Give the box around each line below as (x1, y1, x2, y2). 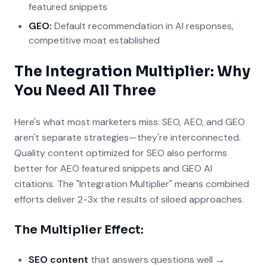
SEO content (29, 253, 88, 266)
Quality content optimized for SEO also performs (14, 147, 227, 159)
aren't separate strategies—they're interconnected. (14, 131, 241, 144)
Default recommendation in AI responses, (52, 20, 234, 32)
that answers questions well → (88, 253, 225, 266)
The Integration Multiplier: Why (14, 63, 250, 80)
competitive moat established (29, 34, 160, 46)
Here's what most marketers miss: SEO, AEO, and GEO (14, 116, 245, 128)
